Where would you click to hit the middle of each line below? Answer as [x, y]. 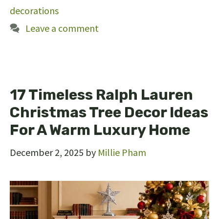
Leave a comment [62, 28]
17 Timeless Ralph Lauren [101, 95]
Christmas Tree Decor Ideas [109, 113]
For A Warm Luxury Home [100, 130]
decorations [34, 11]
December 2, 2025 [47, 153]
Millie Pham [122, 153]
